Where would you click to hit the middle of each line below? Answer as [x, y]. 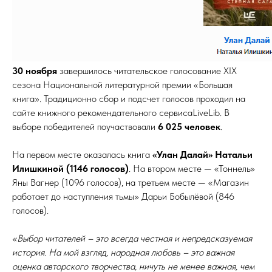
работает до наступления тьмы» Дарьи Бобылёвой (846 [123, 196]
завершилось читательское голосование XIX [147, 71]
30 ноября [35, 71]
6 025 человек [189, 127]
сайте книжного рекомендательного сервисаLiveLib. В [121, 113]
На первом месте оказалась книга [82, 155]
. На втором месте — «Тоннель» [192, 168]
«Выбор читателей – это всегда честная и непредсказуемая [132, 238]
